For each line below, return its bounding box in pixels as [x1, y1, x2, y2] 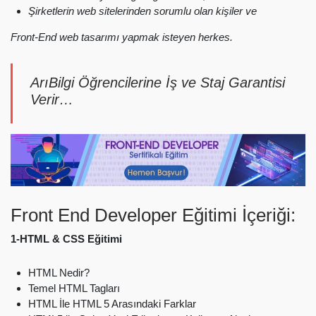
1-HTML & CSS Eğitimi [11, 233, 122, 245]
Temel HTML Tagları [28, 282, 120, 295]
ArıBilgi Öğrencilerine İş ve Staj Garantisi [30, 74, 285, 90]
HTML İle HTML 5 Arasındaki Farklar [28, 298, 196, 310]
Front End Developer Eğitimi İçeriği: [11, 204, 296, 226]
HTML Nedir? [28, 267, 90, 279]
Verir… [30, 91, 73, 107]
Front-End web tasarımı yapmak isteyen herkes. [11, 30, 233, 43]
